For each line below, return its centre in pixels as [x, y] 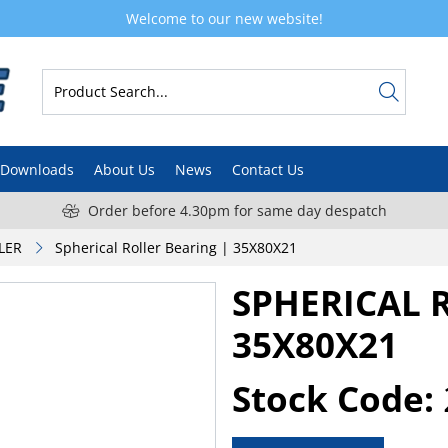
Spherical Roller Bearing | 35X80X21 [176, 248]
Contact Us [268, 169]
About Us [124, 169]
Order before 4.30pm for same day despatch [237, 211]
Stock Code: [333, 399]
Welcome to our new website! [224, 18]
